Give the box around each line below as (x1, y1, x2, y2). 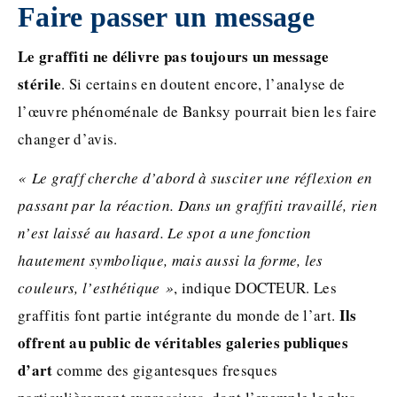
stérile (18, 72, 62, 95)
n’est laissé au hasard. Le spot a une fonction (18, 222, 312, 243)
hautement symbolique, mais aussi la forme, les (18, 249, 323, 270)
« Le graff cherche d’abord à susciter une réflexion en (18, 167, 373, 188)
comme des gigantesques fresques (52, 359, 278, 380)
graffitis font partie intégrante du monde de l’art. (18, 304, 336, 325)
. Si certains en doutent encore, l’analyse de (61, 73, 346, 94)
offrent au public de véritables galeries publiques (18, 331, 348, 354)
